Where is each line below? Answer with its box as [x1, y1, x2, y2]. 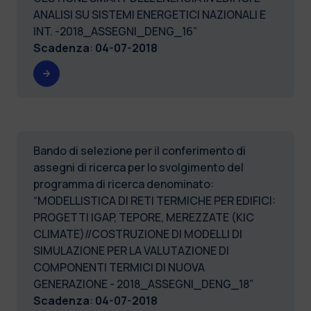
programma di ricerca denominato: [33, 176, 214, 192]
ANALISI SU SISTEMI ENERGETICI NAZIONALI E [33, 6, 266, 22]
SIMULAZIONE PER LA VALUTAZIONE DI [33, 242, 229, 258]
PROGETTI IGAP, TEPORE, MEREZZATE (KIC [33, 209, 254, 225]
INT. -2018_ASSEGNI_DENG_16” [33, 23, 197, 39]
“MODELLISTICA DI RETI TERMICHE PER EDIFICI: [33, 192, 276, 208]
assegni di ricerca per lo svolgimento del [33, 159, 244, 175]
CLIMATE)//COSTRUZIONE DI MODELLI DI [33, 226, 242, 242]
